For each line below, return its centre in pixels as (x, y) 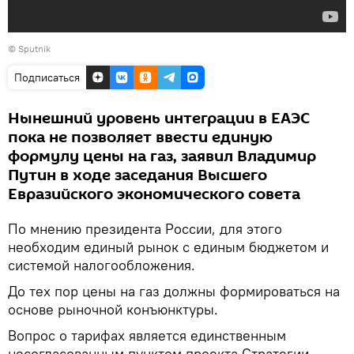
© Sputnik (29, 49)
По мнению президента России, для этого (145, 229)
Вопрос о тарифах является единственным (147, 335)
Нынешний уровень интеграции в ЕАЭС (159, 119)
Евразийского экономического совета (154, 194)
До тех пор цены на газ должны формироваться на (174, 291)
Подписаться (47, 77)
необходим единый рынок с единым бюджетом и (168, 247)
